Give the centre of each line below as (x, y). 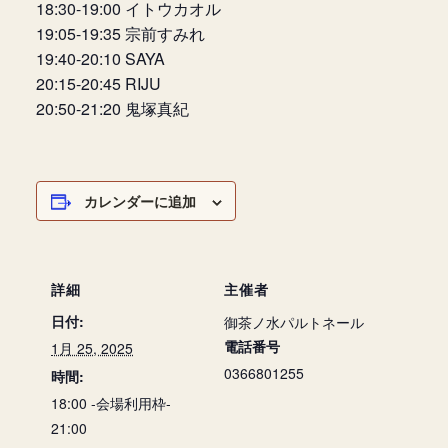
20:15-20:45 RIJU (98, 83)
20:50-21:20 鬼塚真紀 (112, 108)
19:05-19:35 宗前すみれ (120, 33)
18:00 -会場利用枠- (111, 403)
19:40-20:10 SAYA (100, 58)
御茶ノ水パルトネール (294, 322)
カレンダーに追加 (139, 201)
